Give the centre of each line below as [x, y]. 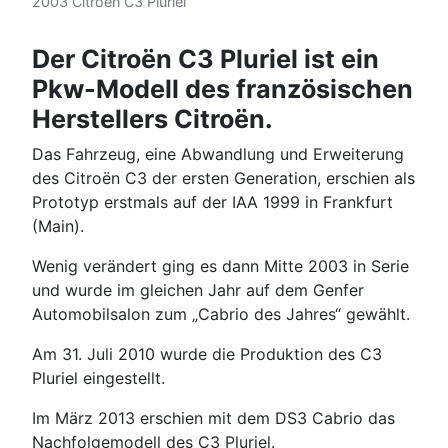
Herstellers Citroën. [152, 119]
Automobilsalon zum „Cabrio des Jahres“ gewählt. [221, 314]
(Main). [58, 226]
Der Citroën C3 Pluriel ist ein [205, 59]
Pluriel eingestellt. [98, 378]
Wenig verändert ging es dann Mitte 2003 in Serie [220, 266]
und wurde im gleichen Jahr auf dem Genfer [198, 290]
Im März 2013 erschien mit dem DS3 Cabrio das [213, 418]
